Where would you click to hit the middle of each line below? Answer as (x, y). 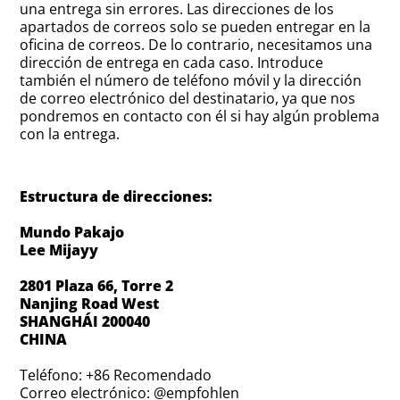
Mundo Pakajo (72, 232)
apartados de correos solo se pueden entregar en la (196, 26)
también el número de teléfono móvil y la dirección (191, 80)
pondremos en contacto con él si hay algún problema (200, 116)
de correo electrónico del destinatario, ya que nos (188, 98)
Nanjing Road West (90, 303)
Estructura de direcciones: (117, 196)
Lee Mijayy (59, 250)
